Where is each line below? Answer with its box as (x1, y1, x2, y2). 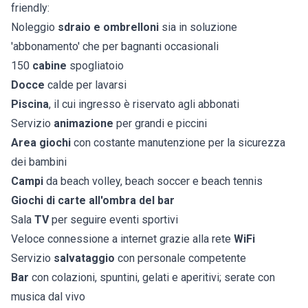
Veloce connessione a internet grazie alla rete (11, 232, 231, 246)
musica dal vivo (11, 290, 85, 304)
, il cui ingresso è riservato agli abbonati (49, 98, 239, 111)
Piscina (11, 98, 49, 111)
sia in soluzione (159, 21, 237, 34)
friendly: (11, 1, 49, 15)
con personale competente (115, 252, 246, 265)
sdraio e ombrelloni (58, 21, 159, 34)
